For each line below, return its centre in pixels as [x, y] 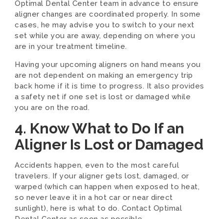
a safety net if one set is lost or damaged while [103, 97]
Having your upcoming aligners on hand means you [108, 65]
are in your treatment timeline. [71, 46]
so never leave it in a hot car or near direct [94, 197]
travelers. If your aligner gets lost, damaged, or [102, 176]
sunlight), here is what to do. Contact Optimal [98, 208]
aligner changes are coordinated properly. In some [108, 14]
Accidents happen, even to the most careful [97, 165]
